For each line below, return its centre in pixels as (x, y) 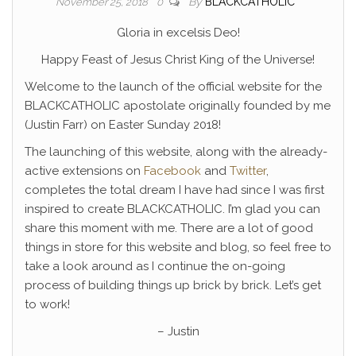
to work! (47, 304)
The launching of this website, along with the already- (176, 152)
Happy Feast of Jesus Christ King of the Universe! (178, 60)
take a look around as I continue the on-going (155, 266)
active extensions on (84, 171)
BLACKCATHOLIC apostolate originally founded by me (178, 106)
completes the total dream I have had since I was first (174, 190)
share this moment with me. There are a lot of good (169, 228)
